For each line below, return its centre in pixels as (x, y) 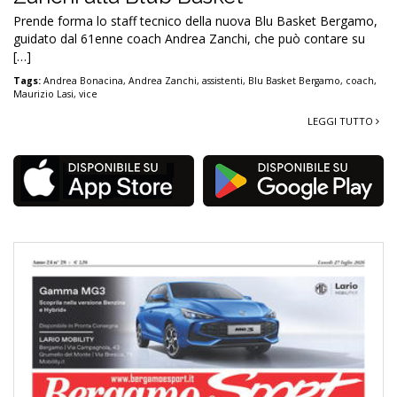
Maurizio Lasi (43, 93)
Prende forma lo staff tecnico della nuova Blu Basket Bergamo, (195, 20)
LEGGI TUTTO (342, 121)
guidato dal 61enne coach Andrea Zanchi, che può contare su (189, 38)
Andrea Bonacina (83, 80)
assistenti (222, 80)
